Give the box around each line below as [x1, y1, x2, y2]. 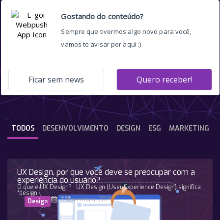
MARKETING [169, 124, 209, 133]
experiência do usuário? [17, 175, 100, 185]
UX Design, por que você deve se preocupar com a [17, 167, 195, 177]
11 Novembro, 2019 [60, 195, 111, 203]
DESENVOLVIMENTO [42, 124, 109, 133]
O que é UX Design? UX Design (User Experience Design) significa [17, 183, 201, 191]
